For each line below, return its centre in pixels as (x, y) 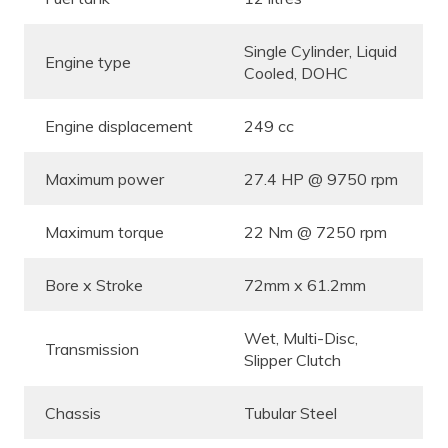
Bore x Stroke (94, 284)
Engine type (88, 61)
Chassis (73, 412)
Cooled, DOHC (296, 72)
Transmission (92, 348)
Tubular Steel (290, 412)
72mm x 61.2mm (305, 284)
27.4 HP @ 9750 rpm (321, 178)
